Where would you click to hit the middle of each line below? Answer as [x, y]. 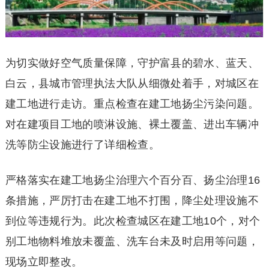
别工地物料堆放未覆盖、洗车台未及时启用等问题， [132, 241]
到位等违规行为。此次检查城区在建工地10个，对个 [133, 221]
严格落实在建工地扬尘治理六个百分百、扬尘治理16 [133, 180]
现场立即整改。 [44, 261]
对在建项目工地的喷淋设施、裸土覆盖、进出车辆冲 [132, 124]
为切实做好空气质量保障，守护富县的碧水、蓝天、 [132, 63]
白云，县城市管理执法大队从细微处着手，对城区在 [132, 83]
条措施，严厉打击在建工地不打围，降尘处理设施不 [132, 200]
